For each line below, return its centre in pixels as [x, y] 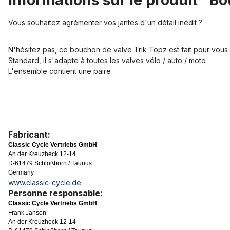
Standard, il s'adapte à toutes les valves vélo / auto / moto [107, 61]
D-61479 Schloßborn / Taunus [50, 164]
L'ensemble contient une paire [60, 71]
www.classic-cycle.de [45, 183]
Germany [21, 173]
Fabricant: [29, 135]
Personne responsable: [55, 193]
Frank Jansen [27, 213]
